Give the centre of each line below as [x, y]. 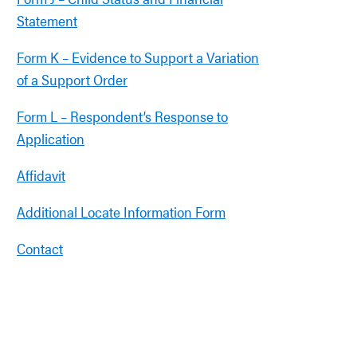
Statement [47, 20]
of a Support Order [72, 79]
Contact [40, 248]
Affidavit [41, 175]
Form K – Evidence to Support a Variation [138, 57]
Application [51, 138]
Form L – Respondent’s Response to [122, 116]
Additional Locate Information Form [121, 212]
